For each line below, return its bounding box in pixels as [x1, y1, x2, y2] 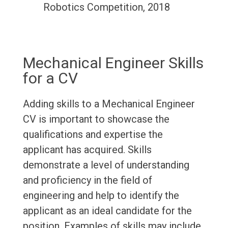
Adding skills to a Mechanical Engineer [22, 98, 195, 110]
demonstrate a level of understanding [22, 159, 189, 172]
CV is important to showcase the [22, 113, 169, 126]
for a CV [22, 69, 78, 88]
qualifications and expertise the [22, 128, 163, 141]
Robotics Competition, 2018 [43, 1, 170, 14]
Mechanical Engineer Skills [22, 54, 204, 72]
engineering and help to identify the [22, 189, 179, 202]
